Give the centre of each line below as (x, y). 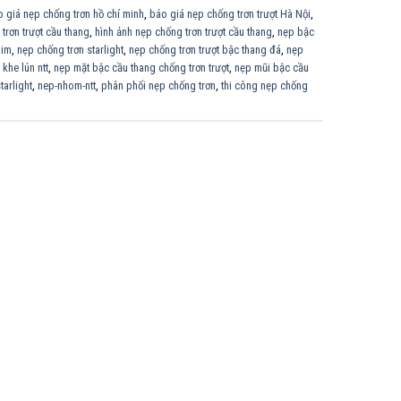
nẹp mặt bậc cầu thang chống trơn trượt (141, 67)
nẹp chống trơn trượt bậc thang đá (205, 49)
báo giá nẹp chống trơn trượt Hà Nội (230, 13)
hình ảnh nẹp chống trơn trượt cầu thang (183, 31)
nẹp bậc (296, 31)
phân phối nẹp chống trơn (158, 85)
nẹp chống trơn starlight (70, 49)
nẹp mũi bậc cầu (272, 67)
